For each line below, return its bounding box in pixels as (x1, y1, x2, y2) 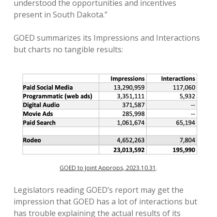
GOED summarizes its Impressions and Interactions (14, 32, 200, 43)
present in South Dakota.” (14, 9, 108, 20)
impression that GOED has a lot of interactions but (14, 196, 197, 207)
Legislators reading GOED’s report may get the (14, 184, 184, 195)
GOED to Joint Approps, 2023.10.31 (60, 163, 156, 172)
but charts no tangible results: (14, 44, 123, 55)
